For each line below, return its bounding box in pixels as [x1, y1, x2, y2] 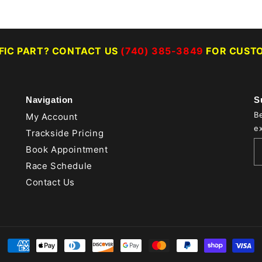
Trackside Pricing [26, 127, 104, 139]
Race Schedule [26, 160, 92, 171]
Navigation [26, 95, 73, 105]
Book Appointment [26, 144, 108, 155]
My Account [26, 111, 78, 122]
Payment [7, 240, 49, 252]
